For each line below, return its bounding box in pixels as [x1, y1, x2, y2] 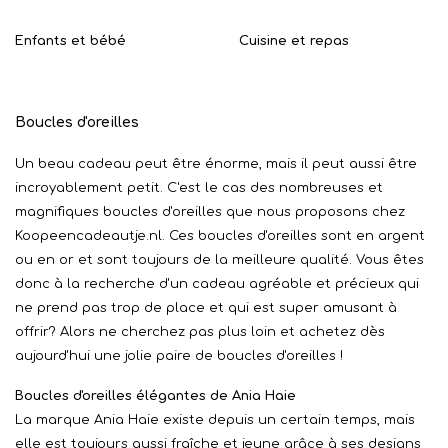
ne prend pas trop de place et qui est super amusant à [15, 301, 397, 315]
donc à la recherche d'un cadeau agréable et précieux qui [15, 277, 419, 291]
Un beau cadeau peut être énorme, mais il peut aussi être [15, 157, 417, 171]
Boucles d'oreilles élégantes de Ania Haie [15, 389, 296, 403]
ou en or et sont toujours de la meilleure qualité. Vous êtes [15, 253, 424, 267]
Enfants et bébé [15, 34, 126, 48]
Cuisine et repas [239, 34, 349, 48]
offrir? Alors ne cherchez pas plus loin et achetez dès [15, 325, 385, 339]
